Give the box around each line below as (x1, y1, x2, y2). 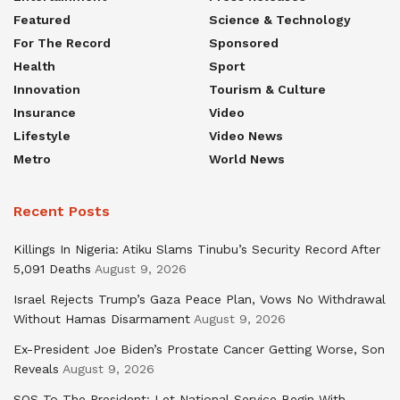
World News (209, 151, 285, 166)
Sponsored (209, 35, 279, 50)
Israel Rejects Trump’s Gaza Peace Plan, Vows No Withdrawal (13, 291, 386, 306)
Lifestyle (13, 128, 71, 143)
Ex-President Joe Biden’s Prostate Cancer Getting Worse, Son (13, 341, 385, 356)
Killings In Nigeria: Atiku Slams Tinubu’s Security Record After (13, 241, 380, 256)
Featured (13, 12, 71, 27)
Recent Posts (13, 202, 110, 220)
